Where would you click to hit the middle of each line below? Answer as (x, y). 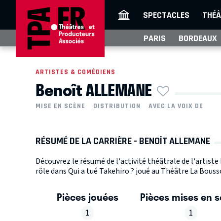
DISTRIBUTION (117, 106)
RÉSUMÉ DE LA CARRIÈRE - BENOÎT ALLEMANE (123, 141)
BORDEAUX (198, 38)
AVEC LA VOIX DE (176, 106)
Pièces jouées (87, 197)
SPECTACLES (166, 15)
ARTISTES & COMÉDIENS (75, 72)
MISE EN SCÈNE (60, 106)
